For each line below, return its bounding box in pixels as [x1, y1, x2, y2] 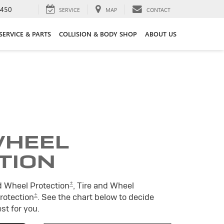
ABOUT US [145, 29, 176, 38]
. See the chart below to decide [37, 191, 154, 202]
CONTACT [146, 5, 170, 13]
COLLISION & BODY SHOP [59, 29, 137, 38]
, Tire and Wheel [73, 179, 134, 191]
